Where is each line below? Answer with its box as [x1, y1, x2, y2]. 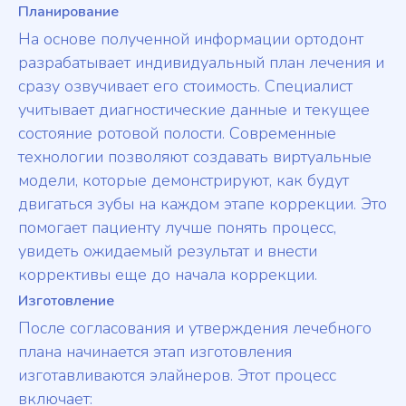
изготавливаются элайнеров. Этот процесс [18, 364, 336, 387]
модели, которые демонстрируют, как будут [18, 169, 349, 192]
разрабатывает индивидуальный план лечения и [18, 52, 384, 74]
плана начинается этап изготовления [18, 341, 292, 363]
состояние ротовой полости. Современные [18, 122, 336, 145]
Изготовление [18, 291, 114, 312]
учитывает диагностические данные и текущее [18, 99, 370, 121]
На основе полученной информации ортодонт [18, 28, 363, 51]
